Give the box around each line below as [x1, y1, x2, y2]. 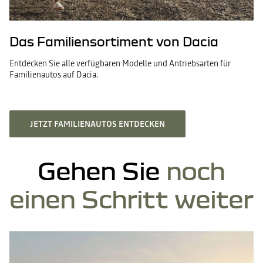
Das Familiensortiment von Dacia [9, 34, 218, 49]
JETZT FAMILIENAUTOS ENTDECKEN [30, 118, 165, 130]
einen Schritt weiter [9, 184, 254, 213]
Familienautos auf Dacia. [9, 69, 98, 80]
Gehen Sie [38, 156, 160, 184]
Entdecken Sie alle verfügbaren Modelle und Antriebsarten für [9, 58, 231, 69]
